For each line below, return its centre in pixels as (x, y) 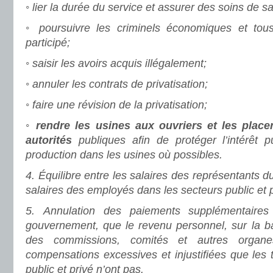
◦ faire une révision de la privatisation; (116, 105)
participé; (48, 43)
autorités (49, 140)
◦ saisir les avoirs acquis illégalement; (116, 63)
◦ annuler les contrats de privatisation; (117, 84)
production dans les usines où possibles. (124, 155)
